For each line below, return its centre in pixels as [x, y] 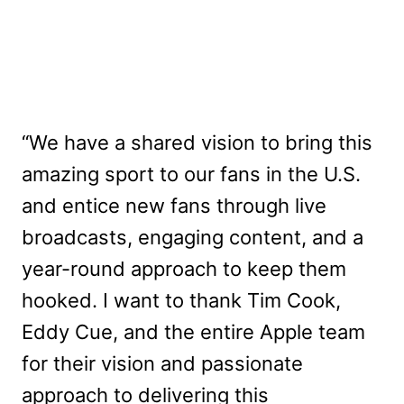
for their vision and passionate [162, 363]
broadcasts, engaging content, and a [193, 237]
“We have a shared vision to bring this [197, 142]
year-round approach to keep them [184, 268]
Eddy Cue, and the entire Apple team [193, 331]
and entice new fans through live [174, 205]
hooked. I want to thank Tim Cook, [181, 300]
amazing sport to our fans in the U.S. [191, 174]
